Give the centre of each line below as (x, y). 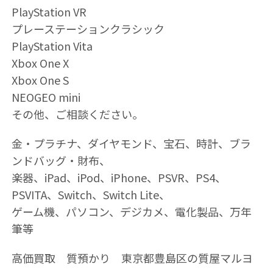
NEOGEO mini (46, 97)
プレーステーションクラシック (88, 29)
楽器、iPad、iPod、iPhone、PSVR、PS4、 (119, 177)
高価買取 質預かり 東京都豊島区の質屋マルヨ (132, 258)
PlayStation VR (49, 12)
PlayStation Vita (52, 46)
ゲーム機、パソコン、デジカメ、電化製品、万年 (131, 211)
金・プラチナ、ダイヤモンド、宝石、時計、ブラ (131, 143)
